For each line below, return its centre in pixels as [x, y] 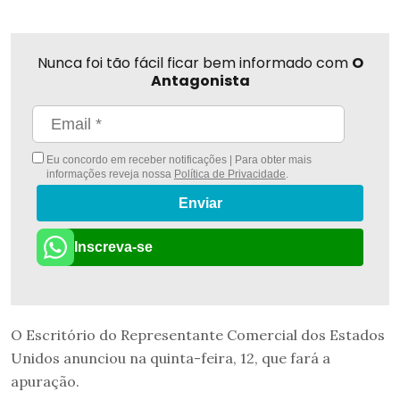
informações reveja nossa [110, 175]
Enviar [200, 204]
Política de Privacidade [229, 175]
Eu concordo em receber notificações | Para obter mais [178, 160]
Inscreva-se [113, 246]
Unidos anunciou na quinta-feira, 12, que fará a [171, 358]
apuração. [45, 381]
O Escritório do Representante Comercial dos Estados [198, 334]
